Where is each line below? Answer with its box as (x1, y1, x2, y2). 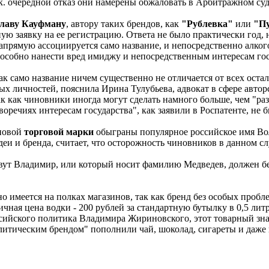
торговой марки (22, 126, 96, 137)
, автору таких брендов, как (66, 18, 181, 29)
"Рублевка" (181, 18, 233, 29)
